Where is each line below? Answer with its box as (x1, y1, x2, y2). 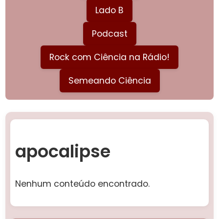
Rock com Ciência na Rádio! (49, 51, 170, 63)
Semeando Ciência (68, 74, 151, 87)
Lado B (95, 4, 124, 16)
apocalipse (15, 139, 111, 164)
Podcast (91, 27, 128, 40)
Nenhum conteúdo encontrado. (15, 177, 150, 190)
